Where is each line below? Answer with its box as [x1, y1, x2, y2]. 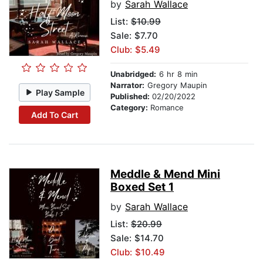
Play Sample [36, 87, 85, 97]
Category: [110, 103, 150, 113]
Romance [150, 103, 184, 113]
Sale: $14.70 [110, 232, 164, 244]
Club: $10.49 [110, 247, 165, 258]
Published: [110, 92, 152, 102]
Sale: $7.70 [110, 30, 158, 42]
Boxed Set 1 [110, 180, 174, 194]
